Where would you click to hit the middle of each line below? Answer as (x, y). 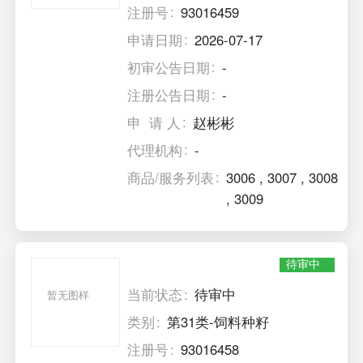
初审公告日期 (169, 67)
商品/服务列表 (171, 177)
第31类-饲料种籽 (218, 322)
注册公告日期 (169, 94)
